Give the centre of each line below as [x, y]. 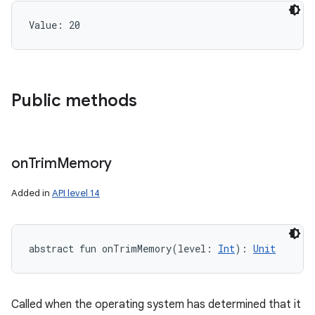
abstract [51, 249]
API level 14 [76, 193]
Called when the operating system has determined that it [156, 304]
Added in [32, 193]
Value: [49, 25]
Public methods [74, 101]
